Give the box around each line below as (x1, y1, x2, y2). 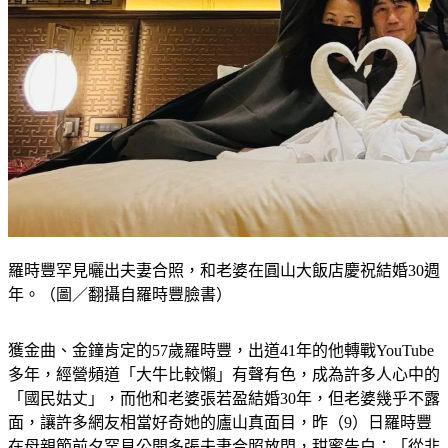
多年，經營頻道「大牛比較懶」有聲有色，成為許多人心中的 (8, 390, 440, 408)
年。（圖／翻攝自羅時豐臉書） (8, 310, 232, 328)
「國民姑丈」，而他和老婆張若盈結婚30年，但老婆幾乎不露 (8, 414, 440, 432)
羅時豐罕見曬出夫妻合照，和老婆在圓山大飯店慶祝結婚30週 (8, 286, 440, 304)
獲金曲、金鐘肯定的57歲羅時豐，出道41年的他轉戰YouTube (8, 366, 434, 384)
